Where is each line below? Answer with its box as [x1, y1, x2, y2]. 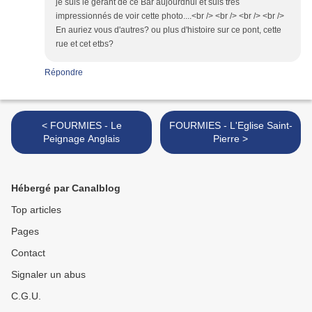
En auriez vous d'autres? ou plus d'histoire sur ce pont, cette [56, 25, 281, 36]
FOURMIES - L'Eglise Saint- [169, 120, 292, 132]
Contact [11, 247, 45, 259]
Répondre [45, 68, 83, 78]
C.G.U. [11, 290, 41, 302]
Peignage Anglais [43, 133, 120, 145]
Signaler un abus [11, 269, 86, 281]
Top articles [11, 204, 61, 216]
